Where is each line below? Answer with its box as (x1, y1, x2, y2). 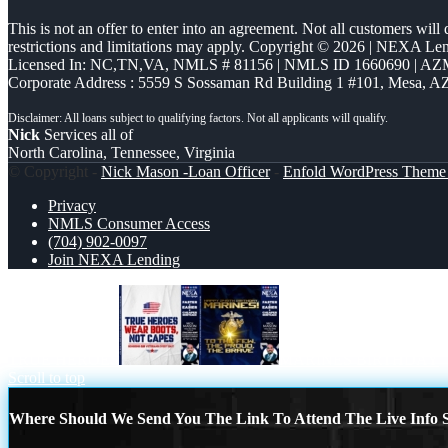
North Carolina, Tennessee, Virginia (8, 144, 235, 162)
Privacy (48, 197, 96, 215)
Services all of (40, 126, 133, 144)
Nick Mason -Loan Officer (101, 163, 270, 181)
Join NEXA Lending (48, 251, 180, 269)
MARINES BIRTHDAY (279, 351, 439, 369)
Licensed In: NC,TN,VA (8, 56, 165, 74)
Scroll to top (8, 369, 85, 387)
